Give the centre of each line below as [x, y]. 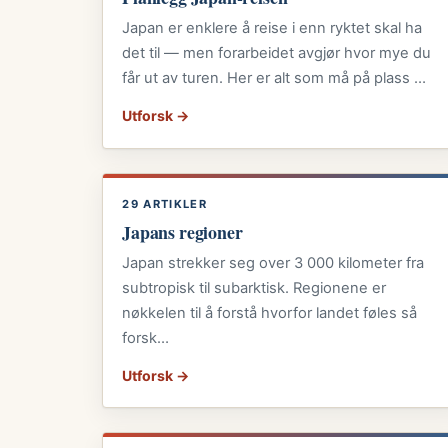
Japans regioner [182, 231]
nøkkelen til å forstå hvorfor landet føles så [270, 312]
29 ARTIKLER [164, 204]
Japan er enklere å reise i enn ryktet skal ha [272, 28]
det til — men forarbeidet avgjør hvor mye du [277, 53]
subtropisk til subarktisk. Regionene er [254, 287]
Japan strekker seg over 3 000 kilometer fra [273, 262]
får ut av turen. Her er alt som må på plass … [274, 78]
